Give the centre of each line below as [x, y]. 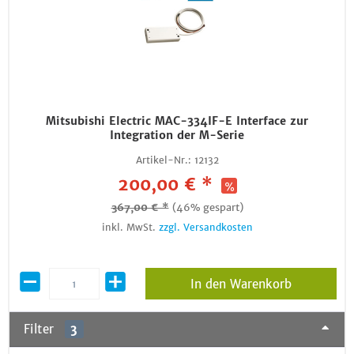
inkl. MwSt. [130, 227]
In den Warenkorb [241, 284]
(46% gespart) [207, 207]
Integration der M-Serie [177, 135]
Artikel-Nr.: [163, 160]
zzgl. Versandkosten [205, 227]
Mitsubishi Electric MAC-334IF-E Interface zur [177, 121]
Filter [41, 329]
